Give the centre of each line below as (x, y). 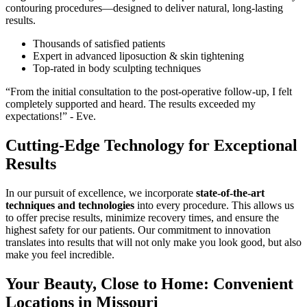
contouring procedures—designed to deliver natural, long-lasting (144, 8)
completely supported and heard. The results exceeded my (131, 104)
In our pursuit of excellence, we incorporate (101, 193)
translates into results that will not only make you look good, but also (153, 243)
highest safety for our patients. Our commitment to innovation (138, 230)
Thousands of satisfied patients (99, 44)
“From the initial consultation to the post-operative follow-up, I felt (149, 92)
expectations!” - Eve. (51, 116)
